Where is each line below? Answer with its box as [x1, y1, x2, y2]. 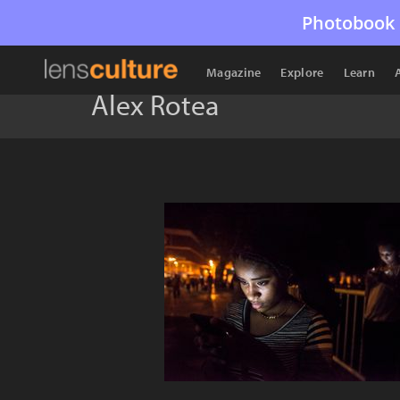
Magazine [206, 64, 262, 80]
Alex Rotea [91, 87, 219, 122]
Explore [280, 64, 324, 80]
